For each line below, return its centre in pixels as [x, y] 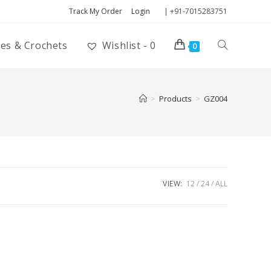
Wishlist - [125, 45]
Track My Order [96, 11]
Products [175, 99]
